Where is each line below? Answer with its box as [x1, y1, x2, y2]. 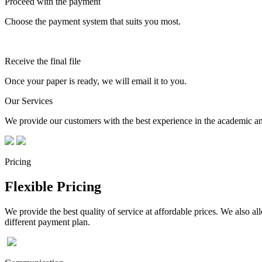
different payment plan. [5, 216, 90, 227]
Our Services [5, 95, 53, 106]
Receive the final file [5, 56, 81, 66]
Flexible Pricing [5, 178, 101, 194]
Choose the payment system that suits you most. [5, 16, 181, 26]
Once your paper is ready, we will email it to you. [5, 75, 187, 86]
